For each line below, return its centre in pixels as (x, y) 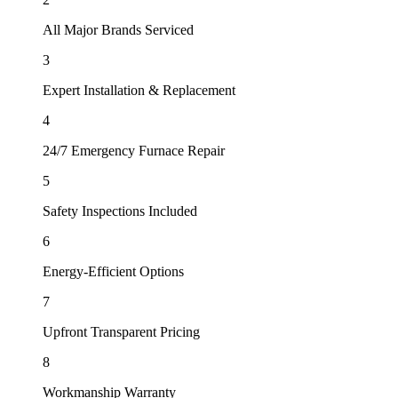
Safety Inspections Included (120, 211)
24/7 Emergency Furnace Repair (134, 151)
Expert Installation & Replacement (139, 91)
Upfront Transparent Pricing (121, 332)
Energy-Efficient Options (113, 272)
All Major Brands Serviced (118, 30)
